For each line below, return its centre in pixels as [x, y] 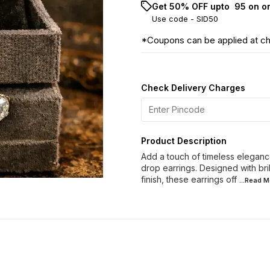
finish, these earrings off [189, 179]
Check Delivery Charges [193, 88]
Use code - [174, 19]
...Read [251, 180]
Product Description [184, 141]
